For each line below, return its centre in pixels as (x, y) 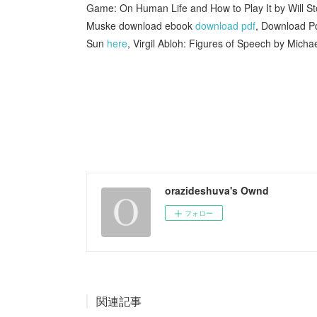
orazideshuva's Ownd (217, 190)
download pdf (225, 25)
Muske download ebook (141, 25)
